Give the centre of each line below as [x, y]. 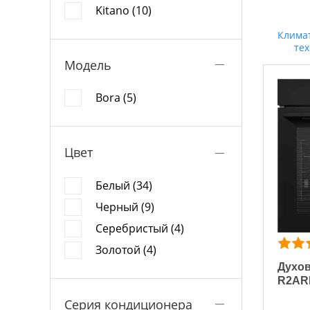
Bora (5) [116, 98]
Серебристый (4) [140, 228]
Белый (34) [124, 185]
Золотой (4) [126, 249]
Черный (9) [125, 207]
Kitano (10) [124, 10]
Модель [88, 65]
